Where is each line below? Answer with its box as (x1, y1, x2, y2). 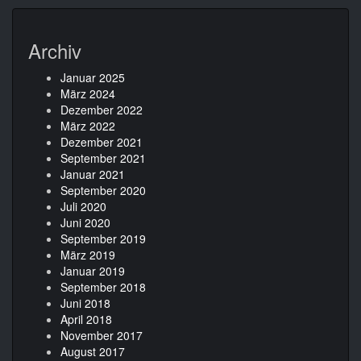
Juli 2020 (60, 197, 106, 214)
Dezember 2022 (60, 101, 143, 118)
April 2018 (60, 310, 112, 327)
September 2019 (60, 230, 146, 247)
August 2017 (60, 342, 125, 359)
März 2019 (60, 246, 115, 263)
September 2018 (60, 278, 146, 295)
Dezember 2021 (60, 133, 143, 150)
